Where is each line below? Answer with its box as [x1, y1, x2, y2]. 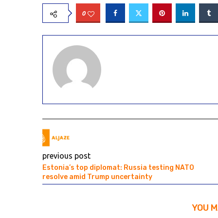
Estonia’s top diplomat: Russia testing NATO [42, 163, 194, 172]
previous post [42, 151, 91, 161]
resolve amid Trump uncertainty [42, 173, 152, 182]
